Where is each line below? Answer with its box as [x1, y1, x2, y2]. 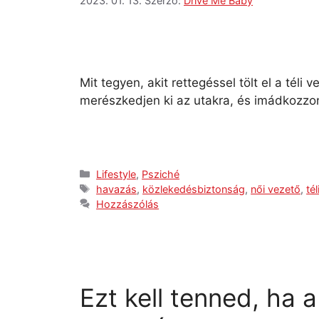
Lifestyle [96, 167, 137, 180]
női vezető [251, 182, 301, 195]
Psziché [142, 167, 180, 180]
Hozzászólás [96, 197, 159, 210]
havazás [96, 182, 137, 195]
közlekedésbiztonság [142, 182, 246, 195]
